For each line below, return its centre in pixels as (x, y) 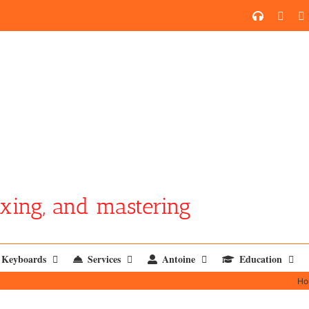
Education (261, 259)
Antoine (179, 259)
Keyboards (24, 259)
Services (104, 259)
